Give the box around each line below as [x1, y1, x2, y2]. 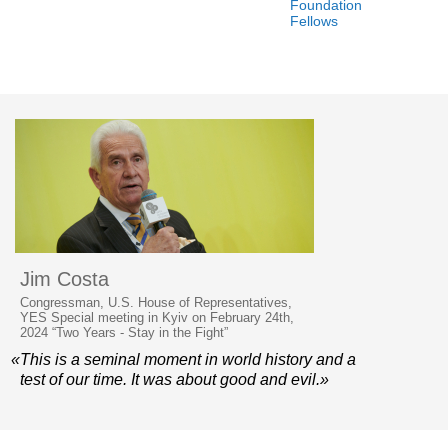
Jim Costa [20, 268, 109, 291]
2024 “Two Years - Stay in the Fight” [20, 325, 228, 341]
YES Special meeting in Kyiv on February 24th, [20, 310, 294, 326]
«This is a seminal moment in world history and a [11, 351, 356, 369]
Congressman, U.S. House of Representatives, [20, 295, 292, 311]
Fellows [289, 13, 338, 30]
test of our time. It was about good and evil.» [20, 371, 329, 389]
